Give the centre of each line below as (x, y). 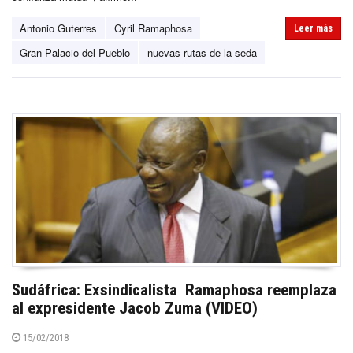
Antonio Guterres (58, 28)
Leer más (313, 28)
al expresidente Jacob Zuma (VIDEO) (135, 308)
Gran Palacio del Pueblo (75, 52)
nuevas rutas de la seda (202, 52)
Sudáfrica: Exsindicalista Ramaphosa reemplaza (174, 290)
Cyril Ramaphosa (153, 28)
